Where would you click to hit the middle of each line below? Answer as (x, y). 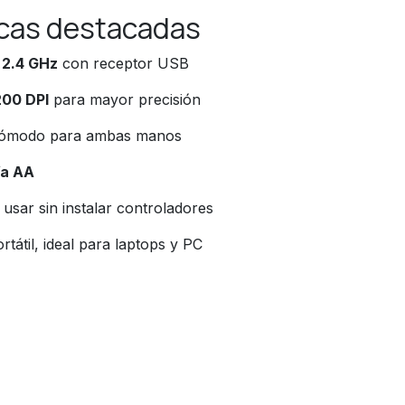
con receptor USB (123, 63)
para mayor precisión (125, 99)
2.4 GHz (30, 63)
